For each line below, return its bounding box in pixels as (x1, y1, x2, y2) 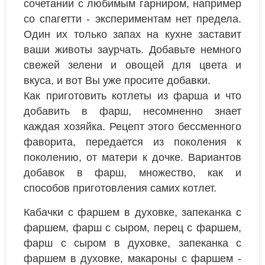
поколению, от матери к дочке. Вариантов (24, 151, 241, 164)
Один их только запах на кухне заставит (24, 28, 241, 41)
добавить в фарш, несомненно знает (24, 105, 241, 118)
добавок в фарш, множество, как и (24, 167, 241, 179)
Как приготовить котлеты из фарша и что (24, 90, 241, 102)
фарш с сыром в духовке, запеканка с (24, 237, 241, 250)
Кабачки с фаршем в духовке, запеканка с (24, 206, 241, 219)
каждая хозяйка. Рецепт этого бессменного (24, 121, 241, 133)
